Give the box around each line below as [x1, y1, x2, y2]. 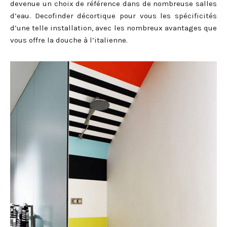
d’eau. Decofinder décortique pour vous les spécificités [10, 11, 217, 20]
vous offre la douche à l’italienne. [10, 35, 128, 45]
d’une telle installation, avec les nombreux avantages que [10, 23, 217, 32]
